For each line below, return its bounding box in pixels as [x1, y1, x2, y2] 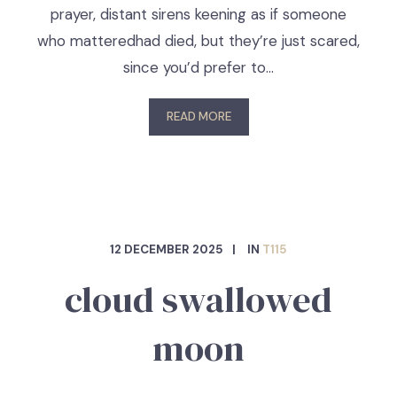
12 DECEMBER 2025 [110, 242, 223, 257]
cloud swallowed [65, 275, 332, 324]
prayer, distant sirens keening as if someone [51, 4, 346, 24]
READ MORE [166, 109, 231, 124]
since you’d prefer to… [123, 58, 274, 77]
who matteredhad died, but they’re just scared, [37, 31, 360, 51]
